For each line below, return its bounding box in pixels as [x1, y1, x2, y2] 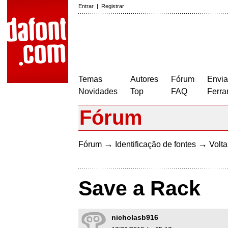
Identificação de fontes [115, 140, 196, 149]
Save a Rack [78, 177, 201, 201]
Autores [130, 75, 158, 83]
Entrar [78, 3, 94, 9]
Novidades [78, 87, 118, 96]
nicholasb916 [111, 213, 158, 222]
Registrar [101, 3, 124, 9]
